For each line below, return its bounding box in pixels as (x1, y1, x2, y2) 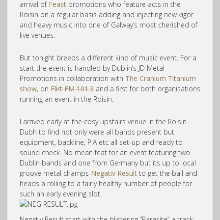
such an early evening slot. (20, 189, 102, 198)
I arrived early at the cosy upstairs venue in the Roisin (20, 117, 187, 126)
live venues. (20, 30, 55, 40)
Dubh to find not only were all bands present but (20, 127, 174, 137)
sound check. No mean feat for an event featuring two (20, 148, 190, 157)
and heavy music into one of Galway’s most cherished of (20, 20, 197, 29)
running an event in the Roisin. (20, 94, 113, 104)
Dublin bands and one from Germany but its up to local (20, 158, 196, 167)
